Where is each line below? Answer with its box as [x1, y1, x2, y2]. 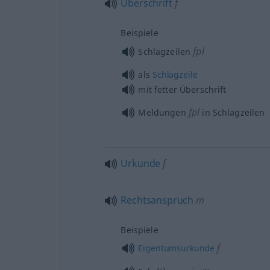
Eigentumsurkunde [138, 242, 215, 254]
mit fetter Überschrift [138, 83, 227, 95]
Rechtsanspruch [121, 193, 194, 207]
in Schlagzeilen [199, 106, 265, 118]
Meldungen [138, 106, 186, 118]
